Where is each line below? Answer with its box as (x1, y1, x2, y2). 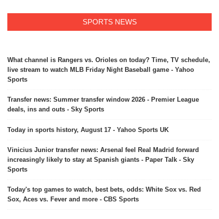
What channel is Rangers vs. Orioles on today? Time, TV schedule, (7, 56, 210, 64)
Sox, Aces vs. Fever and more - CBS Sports (7, 196, 139, 203)
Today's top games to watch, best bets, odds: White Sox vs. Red (7, 186, 201, 194)
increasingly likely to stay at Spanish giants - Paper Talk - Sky (7, 156, 194, 164)
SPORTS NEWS (82, 18, 137, 26)
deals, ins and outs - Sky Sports (7, 106, 104, 113)
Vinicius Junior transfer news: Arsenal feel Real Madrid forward (7, 146, 199, 154)
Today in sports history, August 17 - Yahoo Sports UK (7, 126, 169, 134)
